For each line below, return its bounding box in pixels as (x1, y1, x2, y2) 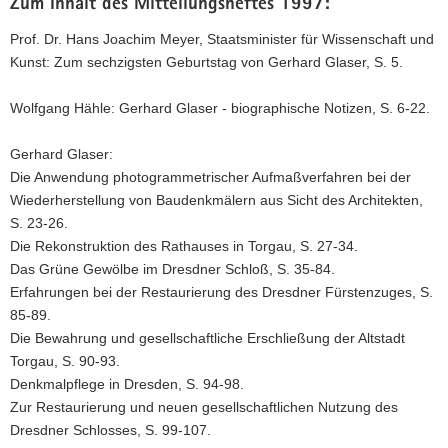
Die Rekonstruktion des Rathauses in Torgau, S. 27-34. (10, 238, 358, 255)
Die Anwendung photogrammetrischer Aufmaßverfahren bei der (10, 169, 411, 186)
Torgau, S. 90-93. (10, 353, 120, 370)
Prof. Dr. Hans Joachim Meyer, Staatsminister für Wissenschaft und (10, 31, 434, 48)
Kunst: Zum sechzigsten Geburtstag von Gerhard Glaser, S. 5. (10, 54, 403, 71)
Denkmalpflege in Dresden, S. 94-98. (10, 376, 244, 393)
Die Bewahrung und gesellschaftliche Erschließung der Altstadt (10, 330, 405, 347)
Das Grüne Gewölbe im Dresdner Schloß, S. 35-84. (10, 261, 335, 278)
